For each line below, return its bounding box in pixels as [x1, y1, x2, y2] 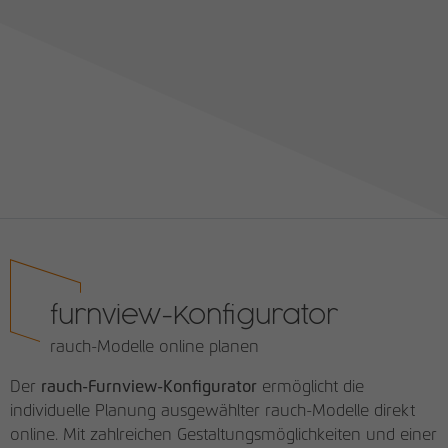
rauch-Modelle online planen [50, 339, 259, 355]
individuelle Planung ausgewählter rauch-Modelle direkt [10, 403, 415, 419]
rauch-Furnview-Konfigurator [41, 379, 257, 395]
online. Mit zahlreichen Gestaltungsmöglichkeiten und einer [10, 427, 437, 443]
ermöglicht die [257, 379, 364, 395]
